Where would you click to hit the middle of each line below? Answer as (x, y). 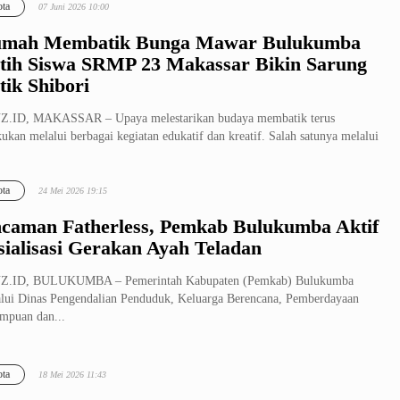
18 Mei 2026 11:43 (72, 375)
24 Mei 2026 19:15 (73, 191)
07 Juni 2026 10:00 (74, 7)
